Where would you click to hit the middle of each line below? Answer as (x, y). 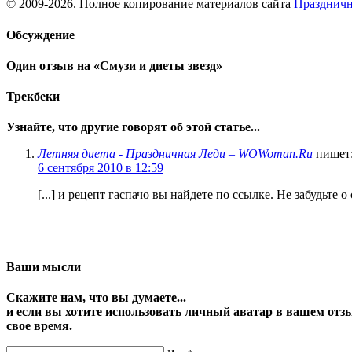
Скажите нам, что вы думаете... (96, 297)
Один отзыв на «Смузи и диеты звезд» (114, 65)
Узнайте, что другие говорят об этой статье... (133, 127)
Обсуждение (40, 35)
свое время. (39, 326)
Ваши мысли (44, 266)
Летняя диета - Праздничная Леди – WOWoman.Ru (175, 154)
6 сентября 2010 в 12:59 (101, 168)
